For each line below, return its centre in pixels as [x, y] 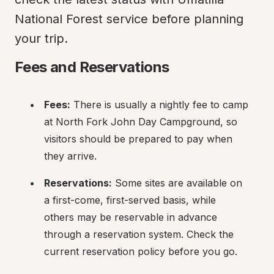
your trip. [41, 39]
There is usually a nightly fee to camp [159, 105]
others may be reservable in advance [131, 217]
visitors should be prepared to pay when [138, 139]
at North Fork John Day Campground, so [141, 122]
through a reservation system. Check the [139, 234]
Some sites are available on [177, 183]
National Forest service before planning [129, 19]
